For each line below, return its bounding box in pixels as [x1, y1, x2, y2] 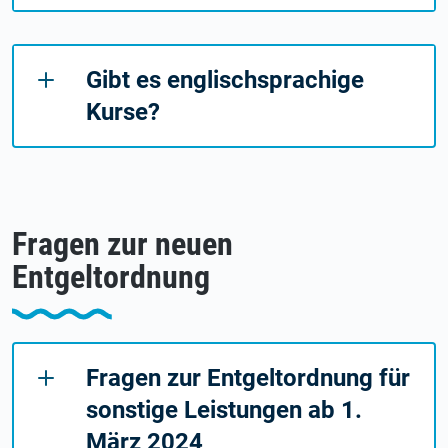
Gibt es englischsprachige [86, 65, 364, 94]
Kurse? [86, 97, 160, 126]
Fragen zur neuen [12, 224, 233, 263]
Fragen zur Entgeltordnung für [86, 363, 410, 392]
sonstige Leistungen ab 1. [86, 395, 362, 424]
